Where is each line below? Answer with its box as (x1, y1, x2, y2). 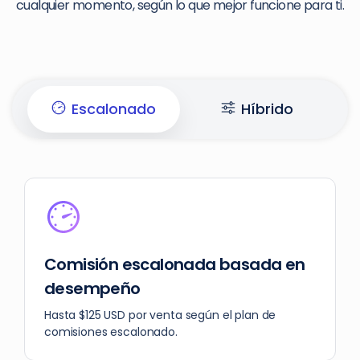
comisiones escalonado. (44, 324, 178, 341)
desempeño (44, 277, 141, 301)
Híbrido (240, 99, 293, 120)
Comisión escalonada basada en (44, 253, 305, 276)
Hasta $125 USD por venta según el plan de (44, 307, 276, 324)
